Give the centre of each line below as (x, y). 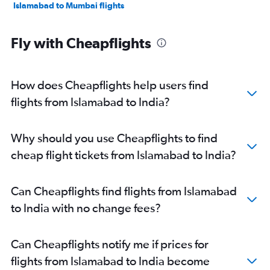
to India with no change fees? (86, 207)
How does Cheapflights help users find (110, 84)
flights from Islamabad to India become (110, 260)
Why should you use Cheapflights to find (114, 137)
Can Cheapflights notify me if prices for (110, 243)
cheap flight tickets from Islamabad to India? (124, 154)
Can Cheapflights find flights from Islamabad (124, 190)
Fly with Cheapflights (81, 42)
